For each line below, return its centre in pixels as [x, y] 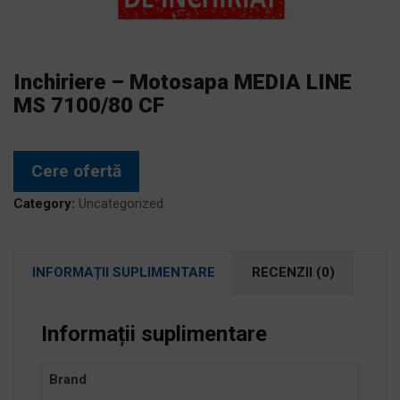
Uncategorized [121, 204]
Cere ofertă [76, 171]
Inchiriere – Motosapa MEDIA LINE [183, 82]
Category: [44, 204]
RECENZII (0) [293, 272]
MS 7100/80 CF [89, 105]
